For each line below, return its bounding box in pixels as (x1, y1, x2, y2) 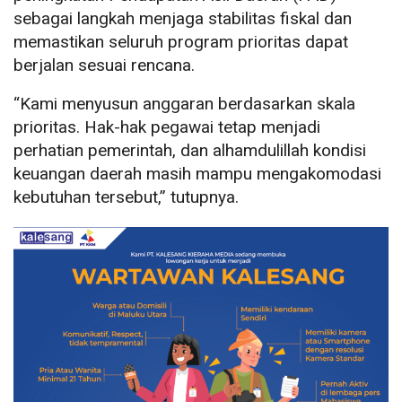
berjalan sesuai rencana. (13, 55, 195, 76)
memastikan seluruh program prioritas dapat (13, 31, 348, 53)
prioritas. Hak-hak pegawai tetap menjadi (13, 117, 320, 138)
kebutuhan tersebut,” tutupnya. (13, 187, 239, 208)
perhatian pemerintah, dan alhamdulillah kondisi (13, 140, 366, 162)
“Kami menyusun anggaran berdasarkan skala (13, 93, 355, 115)
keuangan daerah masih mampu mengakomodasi (13, 163, 381, 185)
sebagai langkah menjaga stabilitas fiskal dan (13, 8, 352, 30)
